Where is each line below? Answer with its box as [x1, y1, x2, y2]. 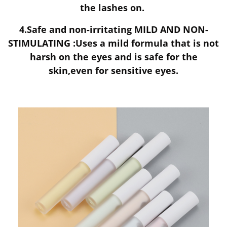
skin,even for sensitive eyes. [49, 64, 178, 77]
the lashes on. [80, 1, 147, 14]
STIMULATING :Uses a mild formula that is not [8, 36, 219, 49]
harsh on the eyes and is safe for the [29, 50, 198, 63]
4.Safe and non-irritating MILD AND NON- [19, 23, 208, 35]
